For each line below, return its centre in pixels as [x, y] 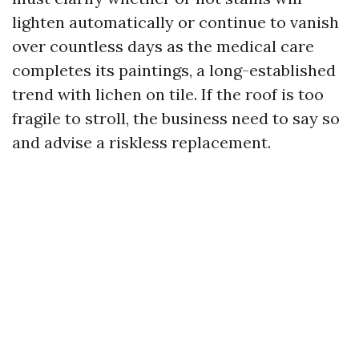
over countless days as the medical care [163, 46]
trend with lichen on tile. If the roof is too [168, 94]
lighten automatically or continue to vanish [175, 22]
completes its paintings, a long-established [174, 70]
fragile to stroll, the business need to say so [176, 118]
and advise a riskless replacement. [141, 142]
